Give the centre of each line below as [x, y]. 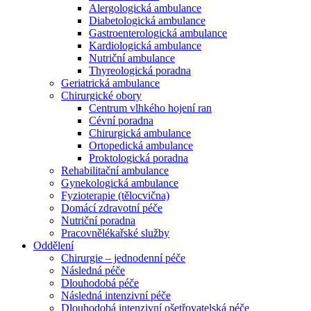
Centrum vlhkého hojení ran [150, 108]
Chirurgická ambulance [140, 133]
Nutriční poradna [98, 220]
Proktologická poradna [138, 158]
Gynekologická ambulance [120, 183]
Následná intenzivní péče [116, 295]
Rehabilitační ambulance [115, 170]
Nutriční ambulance [132, 58]
